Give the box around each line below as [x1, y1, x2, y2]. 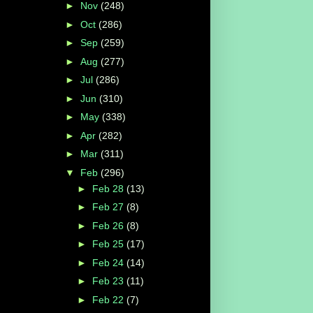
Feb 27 [92, 201, 126, 213]
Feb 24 [92, 256, 126, 268]
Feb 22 [92, 293, 126, 305]
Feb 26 [92, 219, 126, 231]
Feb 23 [92, 275, 126, 287]
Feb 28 [92, 182, 126, 194]
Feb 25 [92, 238, 126, 250]
